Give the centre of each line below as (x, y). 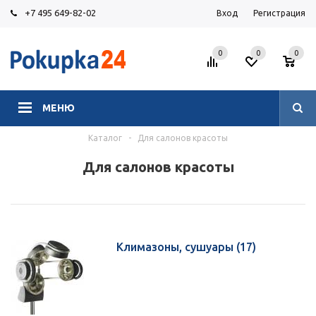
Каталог (105, 138)
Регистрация (279, 13)
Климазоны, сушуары (176, 247)
